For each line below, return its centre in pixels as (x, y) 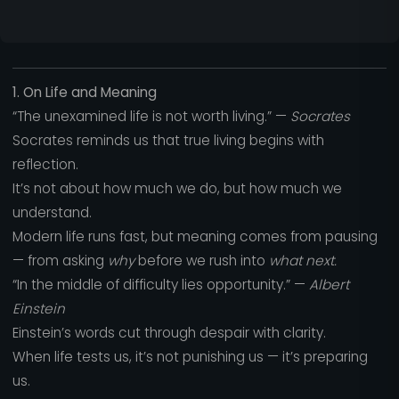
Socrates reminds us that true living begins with (168, 141)
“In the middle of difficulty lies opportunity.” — (160, 285)
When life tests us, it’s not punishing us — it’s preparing (190, 357)
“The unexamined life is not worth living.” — (151, 117)
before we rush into (201, 261)
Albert (329, 285)
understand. (52, 213)
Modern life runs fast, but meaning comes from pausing (195, 237)
